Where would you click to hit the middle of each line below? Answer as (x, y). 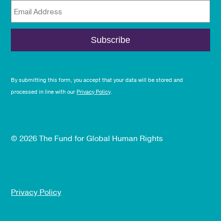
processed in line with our (44, 92)
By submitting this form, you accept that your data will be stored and (97, 80)
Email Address (38, 12)
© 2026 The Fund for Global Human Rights (87, 139)
